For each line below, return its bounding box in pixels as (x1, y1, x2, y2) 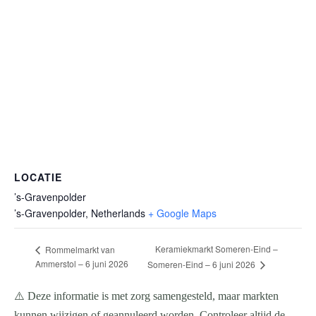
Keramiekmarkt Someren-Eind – (155, 243, 279, 255)
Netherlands (91, 206, 145, 220)
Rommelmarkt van (43, 243, 115, 255)
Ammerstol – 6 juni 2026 (35, 257, 128, 270)
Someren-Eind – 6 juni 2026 (147, 258, 258, 271)
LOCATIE (14, 170, 62, 184)
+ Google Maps (148, 206, 217, 220)
